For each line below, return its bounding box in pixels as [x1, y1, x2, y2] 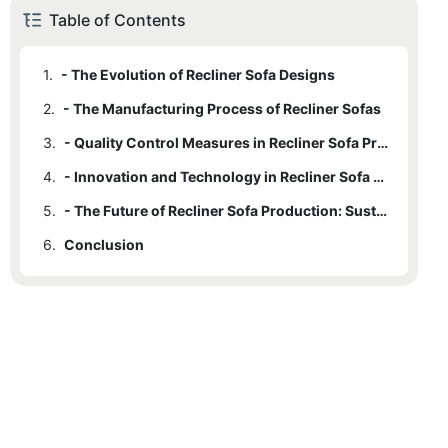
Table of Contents [49, 9, 186, 30]
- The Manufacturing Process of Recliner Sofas [63, 99, 381, 117]
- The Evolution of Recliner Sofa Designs [61, 65, 335, 83]
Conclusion [64, 235, 144, 253]
